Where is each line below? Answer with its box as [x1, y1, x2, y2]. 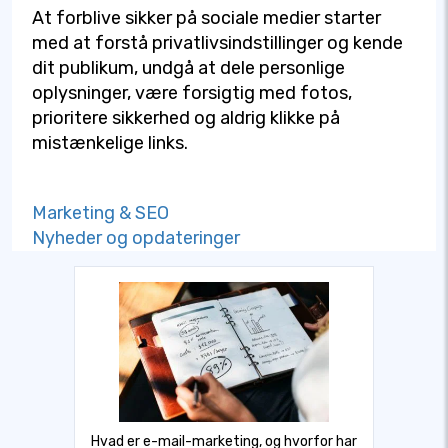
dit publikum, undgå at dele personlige [32, 57, 345, 80]
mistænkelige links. [32, 132, 188, 155]
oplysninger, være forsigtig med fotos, [32, 82, 352, 105]
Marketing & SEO [32, 202, 169, 225]
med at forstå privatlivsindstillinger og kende [32, 32, 403, 55]
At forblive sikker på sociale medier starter [32, 7, 381, 30]
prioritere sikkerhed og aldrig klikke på [32, 107, 340, 130]
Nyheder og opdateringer [32, 227, 240, 250]
